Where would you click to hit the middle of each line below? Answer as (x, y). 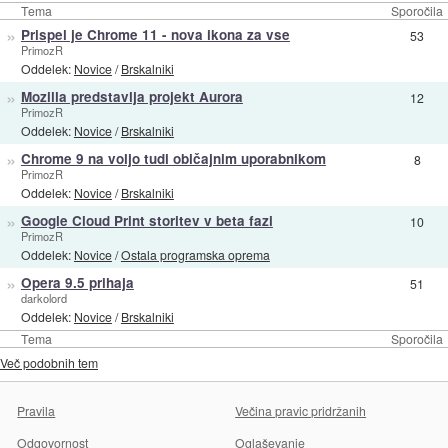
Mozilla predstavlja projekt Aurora (131, 96)
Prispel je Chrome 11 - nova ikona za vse (155, 34)
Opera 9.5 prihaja (77, 282)
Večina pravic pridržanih (301, 410)
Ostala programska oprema (195, 255)
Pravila (36, 410)
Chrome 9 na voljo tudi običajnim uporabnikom (173, 158)
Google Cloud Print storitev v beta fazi (146, 220)
